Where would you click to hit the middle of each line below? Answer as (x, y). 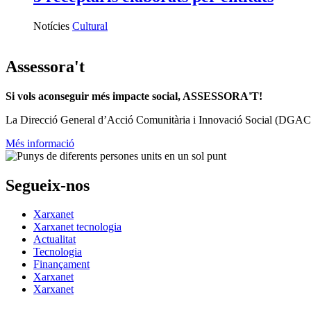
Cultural (90, 26)
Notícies (51, 26)
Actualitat (54, 239)
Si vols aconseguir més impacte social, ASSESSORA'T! (134, 96)
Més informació (40, 143)
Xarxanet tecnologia (77, 227)
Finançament (61, 264)
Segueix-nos (48, 185)
